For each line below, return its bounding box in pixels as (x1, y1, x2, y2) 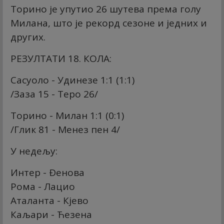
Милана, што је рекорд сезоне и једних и (10, 16, 207, 30)
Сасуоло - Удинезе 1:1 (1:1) (10, 73, 134, 87)
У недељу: (10, 144, 57, 158)
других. (10, 30, 45, 44)
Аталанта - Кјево (10, 194, 88, 207)
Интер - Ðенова (10, 166, 84, 179)
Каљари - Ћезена (10, 208, 92, 221)
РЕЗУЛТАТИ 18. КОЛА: (10, 52, 111, 65)
